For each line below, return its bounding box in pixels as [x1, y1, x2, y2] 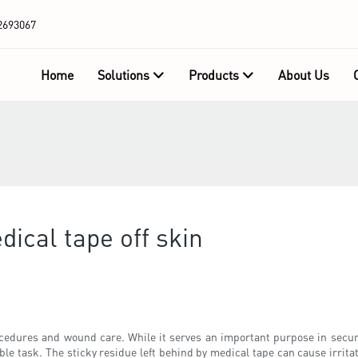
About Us [277, 66, 329, 83]
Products [188, 66, 239, 83]
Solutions [97, 66, 149, 83]
